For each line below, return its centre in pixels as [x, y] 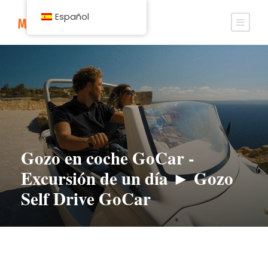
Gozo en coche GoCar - [108, 158]
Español [72, 17]
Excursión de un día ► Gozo [127, 178]
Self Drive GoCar [86, 199]
